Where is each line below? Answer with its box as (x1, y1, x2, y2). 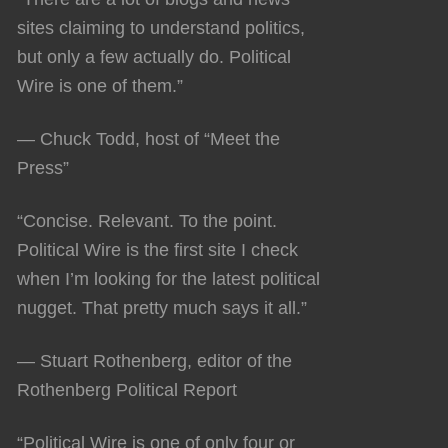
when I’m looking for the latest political (17, 268, 320, 289)
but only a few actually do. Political (17, 46, 291, 67)
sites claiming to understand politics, (17, 17, 305, 38)
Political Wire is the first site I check (17, 239, 298, 260)
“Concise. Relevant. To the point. (17, 210, 277, 231)
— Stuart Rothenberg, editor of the (17, 350, 292, 371)
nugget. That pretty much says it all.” (17, 297, 307, 318)
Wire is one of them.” (17, 75, 183, 96)
